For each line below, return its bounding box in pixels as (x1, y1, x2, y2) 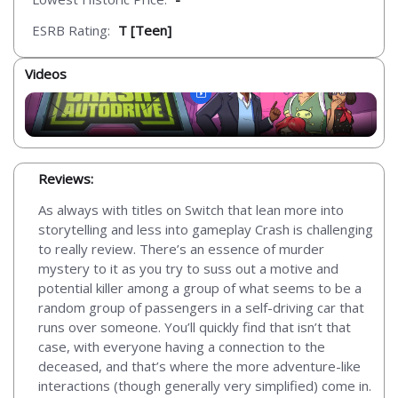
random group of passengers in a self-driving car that (38, 298, 364, 317)
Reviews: (38, 170, 93, 188)
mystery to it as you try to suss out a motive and (38, 259, 338, 278)
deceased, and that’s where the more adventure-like (38, 357, 361, 376)
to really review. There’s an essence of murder (38, 240, 324, 259)
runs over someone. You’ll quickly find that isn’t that (38, 318, 351, 337)
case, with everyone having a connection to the (38, 338, 325, 356)
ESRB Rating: (32, 21, 110, 40)
